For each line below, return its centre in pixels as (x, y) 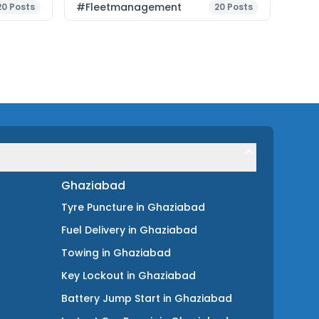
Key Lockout (93, 276)
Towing (80, 253)
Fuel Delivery (93, 230)
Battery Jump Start (111, 298)
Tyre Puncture (97, 207)
